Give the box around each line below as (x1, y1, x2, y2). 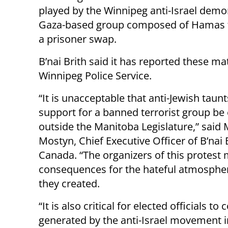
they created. (39, 176, 100, 190)
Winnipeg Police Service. (39, 68, 152, 82)
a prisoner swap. (39, 32, 117, 46)
